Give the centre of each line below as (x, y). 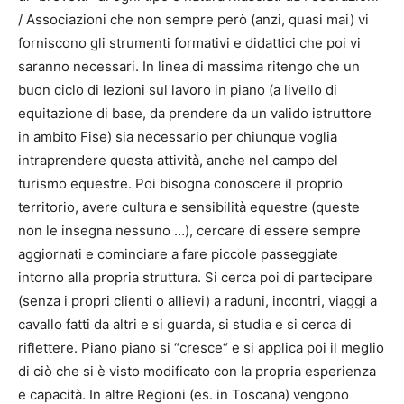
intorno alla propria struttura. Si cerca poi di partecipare (195, 278)
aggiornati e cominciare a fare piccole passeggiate (178, 254)
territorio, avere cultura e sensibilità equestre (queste (189, 207)
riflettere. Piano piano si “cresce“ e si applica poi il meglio (201, 348)
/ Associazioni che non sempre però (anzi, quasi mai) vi (193, 20)
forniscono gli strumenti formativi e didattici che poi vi (189, 43)
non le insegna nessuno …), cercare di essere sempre (189, 231)
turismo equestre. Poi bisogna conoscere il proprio (180, 184)
